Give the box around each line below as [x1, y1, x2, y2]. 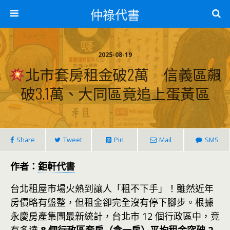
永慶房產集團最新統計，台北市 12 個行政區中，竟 [10, 210, 220, 222]
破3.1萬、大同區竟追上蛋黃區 [20, 82, 210, 104]
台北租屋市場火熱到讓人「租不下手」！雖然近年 [10, 182, 214, 195]
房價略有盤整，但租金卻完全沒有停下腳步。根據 [10, 196, 214, 208]
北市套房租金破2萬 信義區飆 [25, 63, 222, 85]
